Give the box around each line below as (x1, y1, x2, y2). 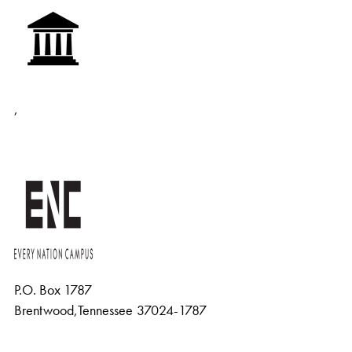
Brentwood (14, 301, 74, 319)
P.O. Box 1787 (14, 280, 92, 299)
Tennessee (78, 301, 133, 319)
